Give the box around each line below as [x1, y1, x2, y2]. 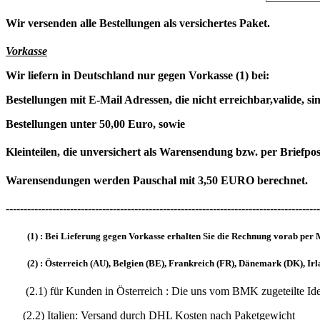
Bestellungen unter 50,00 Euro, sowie [6, 118, 185, 131]
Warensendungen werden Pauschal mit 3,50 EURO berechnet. [6, 174, 308, 186]
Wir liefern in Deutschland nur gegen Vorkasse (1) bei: [6, 69, 269, 82]
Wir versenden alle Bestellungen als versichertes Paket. [6, 16, 270, 29]
